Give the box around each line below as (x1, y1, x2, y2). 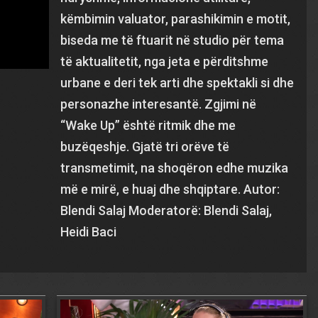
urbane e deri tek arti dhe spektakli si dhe (60, 75, 295, 90)
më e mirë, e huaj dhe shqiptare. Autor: (60, 182, 280, 197)
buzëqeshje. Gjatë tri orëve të (60, 139, 230, 154)
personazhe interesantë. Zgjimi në (60, 97, 257, 111)
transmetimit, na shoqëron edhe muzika (60, 160, 289, 175)
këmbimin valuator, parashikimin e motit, (60, 11, 291, 26)
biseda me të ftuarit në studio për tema (60, 33, 285, 48)
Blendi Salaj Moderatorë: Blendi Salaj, (60, 203, 273, 218)
